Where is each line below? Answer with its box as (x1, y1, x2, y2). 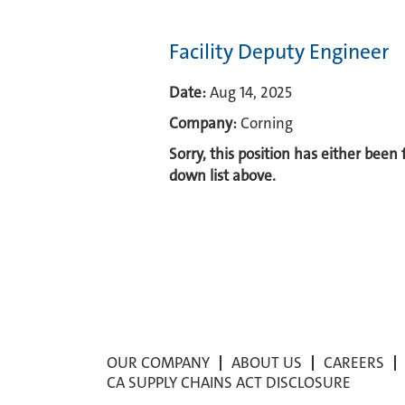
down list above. (169, 165, 276, 185)
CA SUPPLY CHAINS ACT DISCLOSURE (107, 372, 351, 392)
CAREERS (324, 353, 384, 372)
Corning (240, 113, 293, 133)
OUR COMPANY (107, 353, 210, 372)
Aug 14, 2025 (210, 82, 292, 102)
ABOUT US (231, 353, 302, 372)
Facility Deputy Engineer (169, 38, 389, 65)
